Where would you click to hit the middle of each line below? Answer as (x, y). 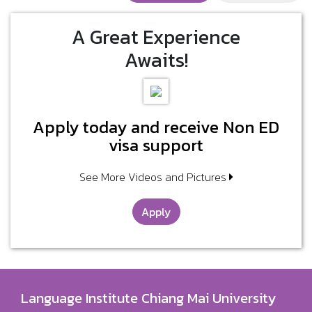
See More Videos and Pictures (154, 177)
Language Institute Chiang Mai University (148, 298)
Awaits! (156, 60)
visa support (156, 145)
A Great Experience (156, 37)
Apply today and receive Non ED (156, 127)
